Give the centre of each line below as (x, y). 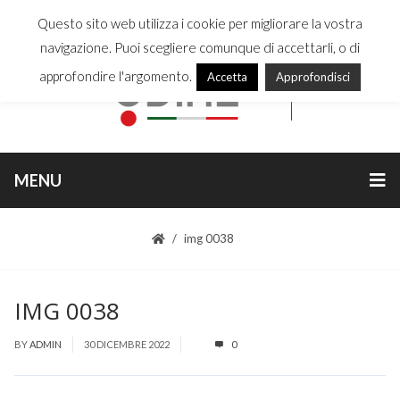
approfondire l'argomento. (116, 75)
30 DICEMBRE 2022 (127, 344)
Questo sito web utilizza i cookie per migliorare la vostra (200, 23)
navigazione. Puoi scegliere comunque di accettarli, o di (200, 47)
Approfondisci (313, 76)
